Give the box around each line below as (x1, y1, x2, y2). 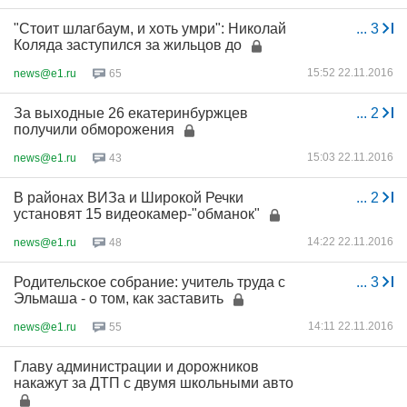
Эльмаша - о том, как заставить (14, 291, 227, 306)
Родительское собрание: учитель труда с (14, 274, 285, 290)
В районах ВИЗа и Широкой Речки (14, 190, 243, 205)
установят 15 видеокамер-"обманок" (14, 206, 260, 222)
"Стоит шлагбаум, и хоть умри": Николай (14, 21, 286, 36)
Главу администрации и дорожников (14, 359, 259, 374)
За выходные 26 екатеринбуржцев (14, 105, 248, 121)
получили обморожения (14, 122, 174, 137)
